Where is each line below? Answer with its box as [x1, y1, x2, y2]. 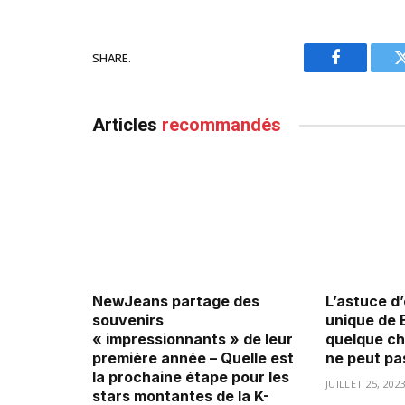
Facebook [334, 62, 398, 80]
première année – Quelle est [92, 348, 294, 367]
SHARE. [92, 49, 131, 66]
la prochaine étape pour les [92, 367, 289, 386]
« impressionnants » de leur [92, 329, 293, 348]
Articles [92, 114, 162, 137]
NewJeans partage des [92, 291, 259, 310]
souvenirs [92, 310, 164, 329]
